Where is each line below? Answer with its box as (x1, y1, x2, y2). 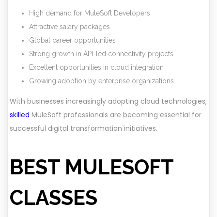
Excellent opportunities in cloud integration (29, 63, 164, 72)
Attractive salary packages (29, 23, 110, 31)
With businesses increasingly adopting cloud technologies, (10, 96, 207, 107)
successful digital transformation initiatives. (10, 124, 157, 134)
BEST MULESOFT (10, 155, 173, 180)
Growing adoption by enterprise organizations (29, 77, 174, 85)
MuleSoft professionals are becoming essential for (30, 110, 201, 120)
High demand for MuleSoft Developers (29, 9, 150, 17)
